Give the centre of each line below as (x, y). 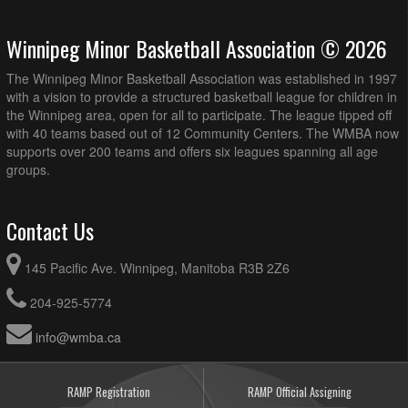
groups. (28, 170)
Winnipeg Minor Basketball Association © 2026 (197, 49)
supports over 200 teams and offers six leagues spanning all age (192, 152)
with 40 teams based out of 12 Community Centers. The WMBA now (203, 133)
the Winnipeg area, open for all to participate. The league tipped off (199, 115)
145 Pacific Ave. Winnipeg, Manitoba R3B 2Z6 (157, 268)
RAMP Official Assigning (299, 393)
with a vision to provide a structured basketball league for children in (202, 97)
